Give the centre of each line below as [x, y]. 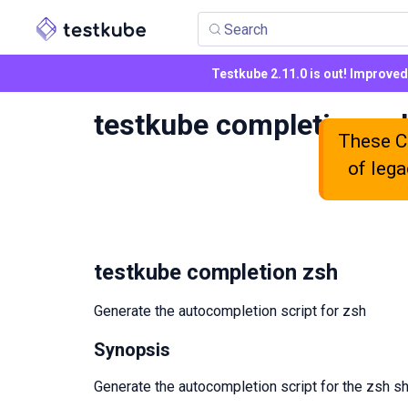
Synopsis [132, 350]
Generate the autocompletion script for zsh [230, 311]
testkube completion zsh [216, 273]
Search [246, 29]
